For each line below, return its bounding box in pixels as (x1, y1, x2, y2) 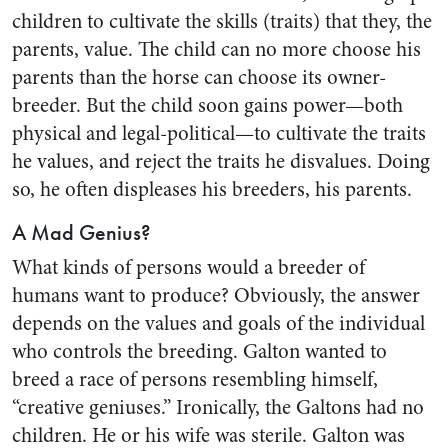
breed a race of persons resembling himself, (12, 365, 378, 394)
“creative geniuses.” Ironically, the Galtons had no (12, 393, 424, 422)
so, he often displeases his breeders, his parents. (12, 175, 412, 204)
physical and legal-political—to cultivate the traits (12, 119, 426, 148)
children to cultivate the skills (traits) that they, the (12, 7, 432, 36)
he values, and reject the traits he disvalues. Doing (12, 147, 430, 176)
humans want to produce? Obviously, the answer (12, 281, 420, 310)
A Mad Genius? (12, 220, 151, 246)
